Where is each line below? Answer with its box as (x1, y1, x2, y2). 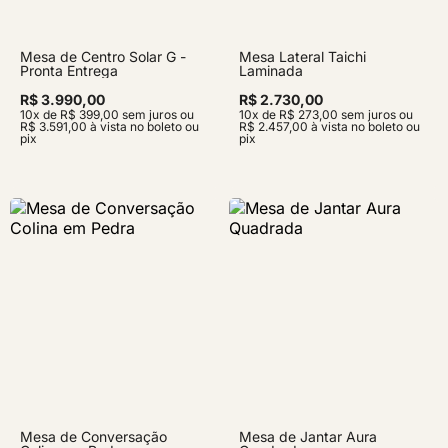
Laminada (239, 62, 303, 79)
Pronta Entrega (20, 62, 118, 79)
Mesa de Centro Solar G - (20, 48, 186, 65)
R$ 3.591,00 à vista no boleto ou (20, 119, 199, 134)
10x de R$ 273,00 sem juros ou (239, 107, 413, 122)
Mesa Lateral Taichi (239, 48, 366, 65)
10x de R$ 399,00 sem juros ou (20, 107, 194, 122)
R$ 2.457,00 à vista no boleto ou (239, 119, 420, 134)
